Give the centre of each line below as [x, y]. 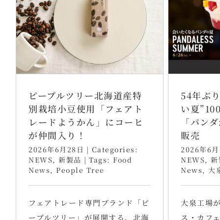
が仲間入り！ [57, 135]
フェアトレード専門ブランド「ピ [89, 202]
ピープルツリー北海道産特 [85, 95]
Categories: [115, 149]
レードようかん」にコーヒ [86, 122]
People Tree [80, 170]
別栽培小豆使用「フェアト [86, 108]
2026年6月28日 [56, 149]
